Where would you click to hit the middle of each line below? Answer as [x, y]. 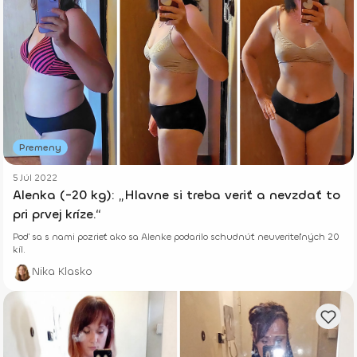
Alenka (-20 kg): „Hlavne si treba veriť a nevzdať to [177, 194]
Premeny [40, 147]
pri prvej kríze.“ [57, 214]
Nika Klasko [62, 271]
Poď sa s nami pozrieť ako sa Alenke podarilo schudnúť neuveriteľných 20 [176, 236]
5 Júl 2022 [35, 177]
